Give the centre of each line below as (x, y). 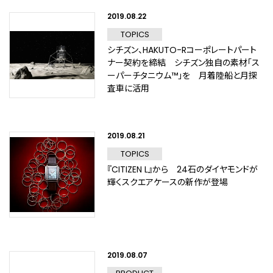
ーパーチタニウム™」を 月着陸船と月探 (182, 76)
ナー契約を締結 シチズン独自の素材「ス (183, 63)
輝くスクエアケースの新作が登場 (168, 182)
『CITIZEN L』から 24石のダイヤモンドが (183, 169)
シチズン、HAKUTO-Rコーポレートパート (182, 50)
